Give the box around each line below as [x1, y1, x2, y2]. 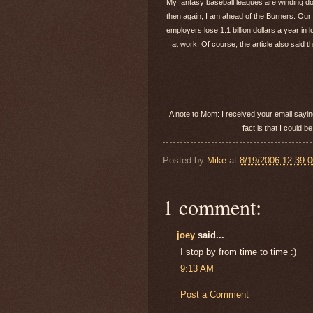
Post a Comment [180, 289, 249, 300]
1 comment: [163, 193, 261, 221]
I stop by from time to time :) [180, 246, 296, 257]
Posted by [163, 154, 207, 166]
